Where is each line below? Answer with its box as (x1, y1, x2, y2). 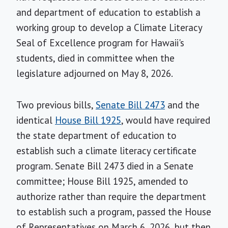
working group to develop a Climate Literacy (16, 21, 202, 34)
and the (165, 98, 199, 111)
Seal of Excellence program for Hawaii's (16, 36, 184, 49)
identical (16, 113, 55, 126)
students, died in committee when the (16, 51, 175, 64)
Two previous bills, (16, 98, 96, 111)
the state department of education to (16, 129, 177, 141)
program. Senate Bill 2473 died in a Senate (16, 159, 193, 172)
